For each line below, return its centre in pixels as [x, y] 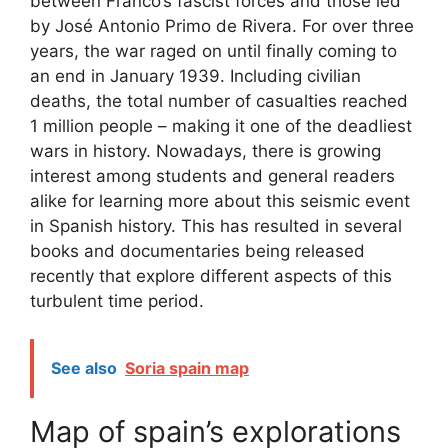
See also [84, 368]
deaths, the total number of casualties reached [219, 100]
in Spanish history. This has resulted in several [216, 225]
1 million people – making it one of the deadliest [221, 125]
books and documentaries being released [197, 250]
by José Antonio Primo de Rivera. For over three [222, 25]
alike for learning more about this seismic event [220, 200]
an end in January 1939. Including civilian [195, 75]
